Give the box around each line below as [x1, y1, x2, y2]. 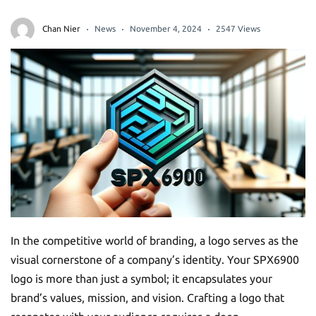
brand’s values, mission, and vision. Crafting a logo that [11, 291, 284, 305]
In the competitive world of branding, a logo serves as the [11, 234, 298, 248]
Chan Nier [42, 24, 80, 34]
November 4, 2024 [130, 24, 202, 34]
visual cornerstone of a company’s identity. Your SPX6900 [11, 253, 299, 267]
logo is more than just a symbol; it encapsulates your [11, 272, 272, 286]
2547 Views [216, 24, 260, 34]
